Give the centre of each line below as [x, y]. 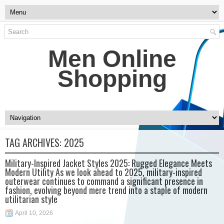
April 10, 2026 [34, 213]
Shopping [112, 79]
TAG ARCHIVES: [34, 142]
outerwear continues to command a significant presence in [104, 181]
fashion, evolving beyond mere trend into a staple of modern [106, 190]
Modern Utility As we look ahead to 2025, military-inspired [103, 172]
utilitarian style [31, 199]
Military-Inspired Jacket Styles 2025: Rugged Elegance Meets [108, 163]
